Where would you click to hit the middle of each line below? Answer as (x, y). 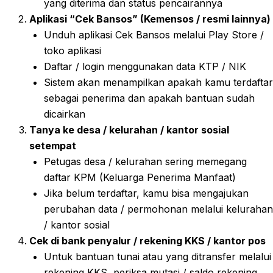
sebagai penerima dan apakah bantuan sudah (149, 98)
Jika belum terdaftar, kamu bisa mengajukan (146, 193)
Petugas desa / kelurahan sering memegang (145, 161)
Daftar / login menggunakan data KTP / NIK (145, 66)
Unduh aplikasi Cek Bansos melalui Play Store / (154, 34)
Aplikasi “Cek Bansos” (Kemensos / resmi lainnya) (150, 19)
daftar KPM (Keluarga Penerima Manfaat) (140, 177)
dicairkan (65, 114)
